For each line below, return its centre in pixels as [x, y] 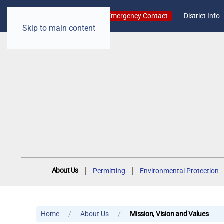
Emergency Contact [137, 16]
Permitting [109, 171]
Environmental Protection [179, 171]
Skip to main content [59, 28]
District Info [202, 16]
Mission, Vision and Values [169, 214]
